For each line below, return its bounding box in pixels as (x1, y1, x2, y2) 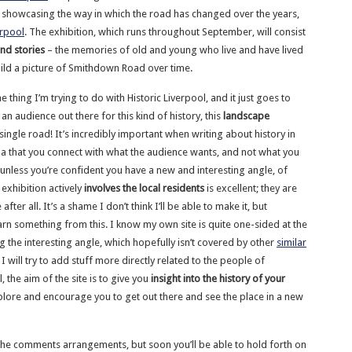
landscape (223, 110, 269, 122)
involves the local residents (84, 182, 204, 194)
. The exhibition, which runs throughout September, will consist (24, 26, 306, 38)
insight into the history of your (151, 273, 285, 284)
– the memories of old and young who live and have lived (45, 44, 303, 56)
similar (277, 236, 306, 248)
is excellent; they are (204, 182, 297, 194)
